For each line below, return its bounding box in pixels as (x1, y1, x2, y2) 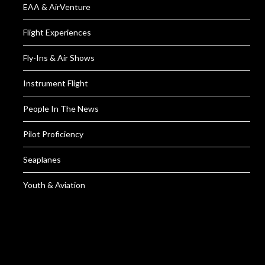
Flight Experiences (23, 27, 91, 37)
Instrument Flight (23, 78, 88, 88)
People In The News (23, 104, 99, 114)
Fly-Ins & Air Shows (23, 53, 95, 63)
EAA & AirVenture (23, 2, 91, 12)
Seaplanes (23, 154, 61, 164)
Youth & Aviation (23, 180, 85, 190)
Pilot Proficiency (23, 129, 83, 139)
